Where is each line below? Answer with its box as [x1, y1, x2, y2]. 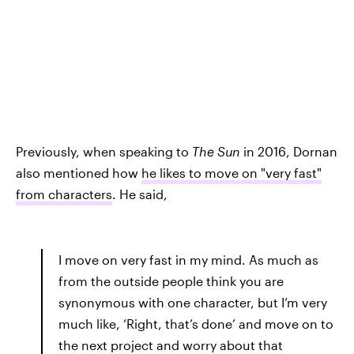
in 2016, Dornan [243, 143, 337, 159]
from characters [16, 186, 112, 201]
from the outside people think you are [58, 273, 284, 288]
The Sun [192, 143, 243, 159]
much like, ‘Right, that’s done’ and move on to [58, 315, 333, 331]
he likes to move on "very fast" [141, 164, 322, 180]
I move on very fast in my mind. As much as [58, 251, 318, 267]
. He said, [112, 186, 168, 201]
